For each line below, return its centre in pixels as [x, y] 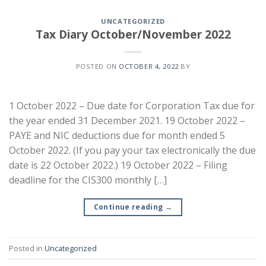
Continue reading [129, 207]
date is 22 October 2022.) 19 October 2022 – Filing [118, 165]
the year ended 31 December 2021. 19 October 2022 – [127, 121]
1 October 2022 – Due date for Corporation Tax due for [132, 106]
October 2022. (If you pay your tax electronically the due [132, 151]
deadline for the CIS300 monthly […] [88, 180]
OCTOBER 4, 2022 [149, 66]
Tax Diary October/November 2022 [133, 34]
